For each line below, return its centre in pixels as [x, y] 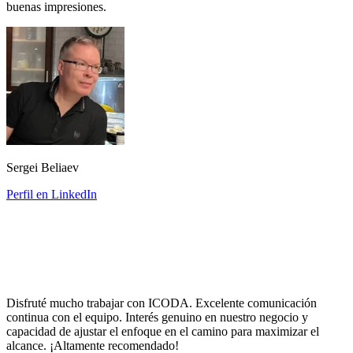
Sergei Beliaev [43, 168]
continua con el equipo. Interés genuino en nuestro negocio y [157, 318]
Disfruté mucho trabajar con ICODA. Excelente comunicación [162, 303]
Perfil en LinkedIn [52, 195]
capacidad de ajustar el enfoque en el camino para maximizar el [163, 332]
